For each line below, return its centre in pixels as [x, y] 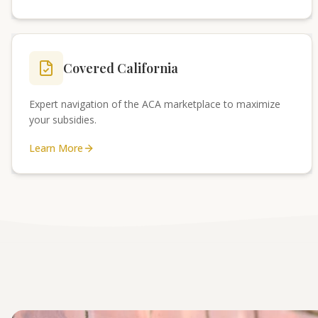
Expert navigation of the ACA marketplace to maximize [155, 104]
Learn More [56, 148]
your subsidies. [63, 120]
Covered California [121, 68]
